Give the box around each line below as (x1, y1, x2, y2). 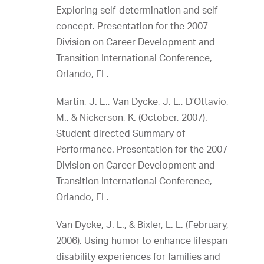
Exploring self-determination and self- (56, 4, 221, 16)
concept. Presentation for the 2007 (56, 20, 208, 32)
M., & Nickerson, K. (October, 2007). (56, 111, 207, 123)
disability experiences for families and (56, 250, 220, 262)
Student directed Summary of (56, 127, 185, 139)
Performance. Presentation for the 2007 (56, 143, 227, 155)
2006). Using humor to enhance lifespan (56, 235, 227, 246)
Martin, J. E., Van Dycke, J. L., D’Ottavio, (56, 95, 229, 107)
